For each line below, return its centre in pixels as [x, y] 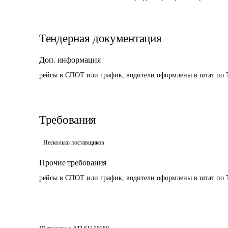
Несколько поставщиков [74, 142]
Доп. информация [70, 60]
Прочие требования [73, 163]
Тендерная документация [101, 38]
